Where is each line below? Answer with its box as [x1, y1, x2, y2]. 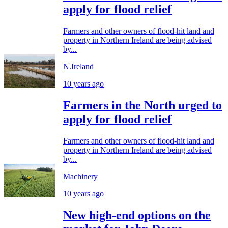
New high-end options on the [63, 208, 211, 222]
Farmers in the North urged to [63, 98, 222, 112]
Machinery [63, 172, 98, 181]
